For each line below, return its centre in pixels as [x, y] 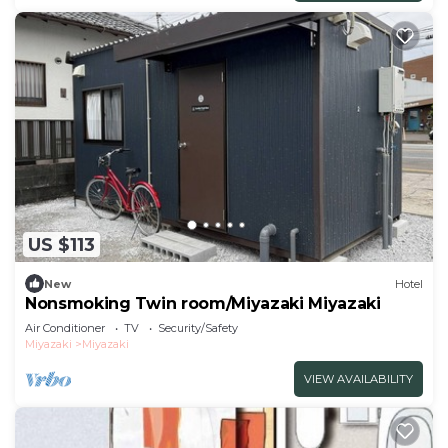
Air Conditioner [65, 328]
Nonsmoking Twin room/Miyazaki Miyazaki [203, 304]
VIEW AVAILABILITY [358, 379]
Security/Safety [198, 328]
